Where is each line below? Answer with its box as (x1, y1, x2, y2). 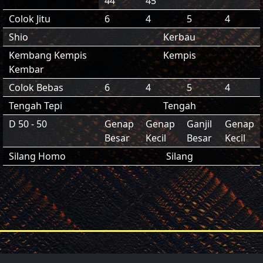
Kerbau (163, 31, 195, 43)
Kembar (9, 63, 44, 76)
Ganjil (187, 117, 212, 130)
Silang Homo (9, 150, 66, 163)
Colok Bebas (9, 81, 63, 94)
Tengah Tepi (9, 99, 62, 112)
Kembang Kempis (9, 49, 87, 62)
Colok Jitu (9, 12, 50, 25)
